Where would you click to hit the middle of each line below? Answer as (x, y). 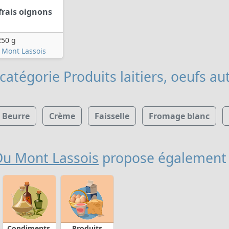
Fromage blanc (179, 116)
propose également (163, 158)
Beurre (16, 116)
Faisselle (112, 116)
